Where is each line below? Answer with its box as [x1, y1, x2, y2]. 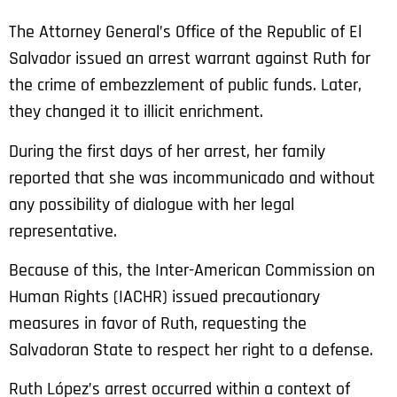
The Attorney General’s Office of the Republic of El [9, 20, 362, 44]
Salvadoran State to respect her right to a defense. [9, 339, 373, 362]
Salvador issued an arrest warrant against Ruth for [9, 47, 370, 71]
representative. [9, 219, 117, 243]
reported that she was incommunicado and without [9, 166, 375, 190]
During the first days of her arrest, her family [9, 139, 325, 163]
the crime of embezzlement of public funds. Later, [9, 74, 362, 97]
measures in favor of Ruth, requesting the [9, 312, 307, 336]
